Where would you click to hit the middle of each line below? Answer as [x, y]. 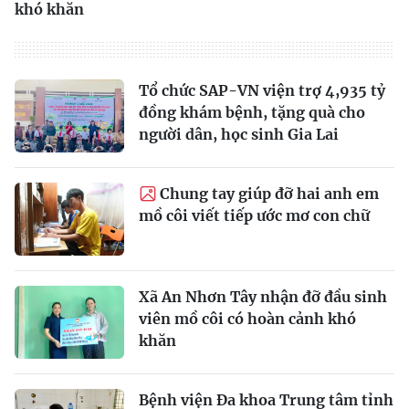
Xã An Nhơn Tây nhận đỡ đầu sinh [263, 296]
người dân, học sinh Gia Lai [239, 134]
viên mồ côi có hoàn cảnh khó [247, 318]
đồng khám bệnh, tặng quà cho [252, 112]
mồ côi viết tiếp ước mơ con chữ [254, 215]
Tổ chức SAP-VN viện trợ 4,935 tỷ [262, 90]
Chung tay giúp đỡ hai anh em [269, 193]
